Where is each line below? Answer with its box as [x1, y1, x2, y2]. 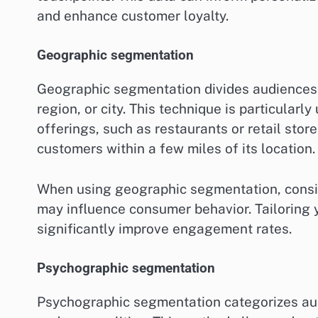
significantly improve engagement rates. [37, 220, 292, 236]
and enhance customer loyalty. [37, 7, 229, 23]
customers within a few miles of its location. [37, 141, 315, 157]
